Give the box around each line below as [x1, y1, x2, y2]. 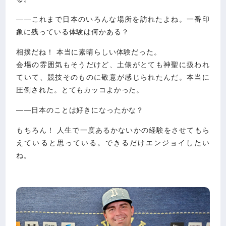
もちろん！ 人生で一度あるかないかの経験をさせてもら [16, 126, 210, 135]
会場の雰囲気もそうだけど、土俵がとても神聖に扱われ [16, 61, 210, 69]
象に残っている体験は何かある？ [16, 28, 129, 36]
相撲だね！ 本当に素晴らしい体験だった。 [16, 48, 161, 56]
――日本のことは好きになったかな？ [16, 106, 144, 115]
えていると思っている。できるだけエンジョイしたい [16, 139, 210, 147]
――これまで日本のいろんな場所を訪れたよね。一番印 [16, 15, 210, 24]
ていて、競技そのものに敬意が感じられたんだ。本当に [16, 73, 210, 82]
